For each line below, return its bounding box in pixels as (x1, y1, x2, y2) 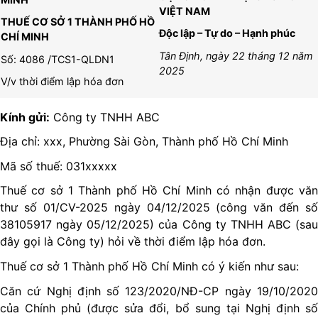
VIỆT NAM (159, 4, 211, 17)
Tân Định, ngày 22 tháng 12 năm (159, 49, 314, 62)
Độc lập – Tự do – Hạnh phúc (159, 27, 296, 40)
